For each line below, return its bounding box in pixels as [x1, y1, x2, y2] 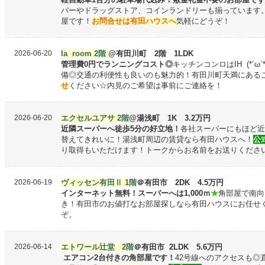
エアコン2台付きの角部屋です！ [61, 253, 175, 262]
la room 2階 [61, 49, 108, 58]
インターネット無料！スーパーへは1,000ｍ [61, 189, 211, 198]
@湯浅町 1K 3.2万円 [129, 114, 211, 122]
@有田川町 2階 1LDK [108, 49, 193, 58]
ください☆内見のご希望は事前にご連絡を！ [69, 81, 222, 90]
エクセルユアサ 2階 [61, 114, 129, 122]
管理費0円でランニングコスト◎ [61, 60, 173, 69]
